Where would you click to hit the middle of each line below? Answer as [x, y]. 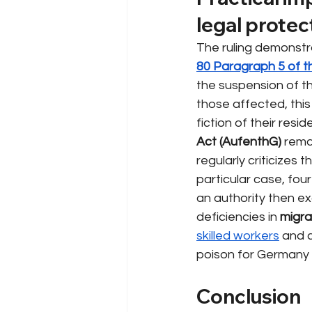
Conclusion [249, 296]
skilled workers [238, 235]
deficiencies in [237, 217]
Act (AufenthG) [239, 141]
